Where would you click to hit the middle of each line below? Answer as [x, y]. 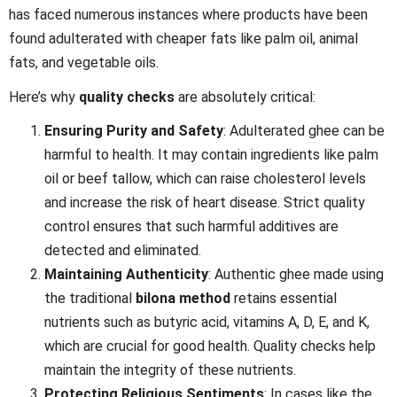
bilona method [183, 299]
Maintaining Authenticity [126, 275]
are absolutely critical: [245, 97]
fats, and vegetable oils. [84, 63]
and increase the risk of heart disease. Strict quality [205, 203]
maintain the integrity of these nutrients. [170, 370]
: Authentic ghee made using [296, 275]
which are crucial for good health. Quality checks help [210, 346]
